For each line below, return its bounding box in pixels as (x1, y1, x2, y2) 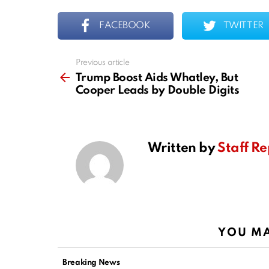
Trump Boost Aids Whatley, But (76, 72, 238, 84)
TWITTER (223, 21, 264, 31)
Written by (148, 142, 218, 156)
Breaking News (62, 259, 120, 267)
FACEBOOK (99, 21, 151, 31)
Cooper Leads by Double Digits (76, 85, 240, 97)
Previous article (76, 59, 130, 67)
